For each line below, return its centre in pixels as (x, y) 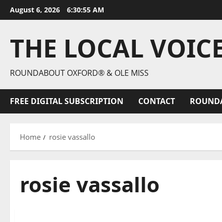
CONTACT (157, 101)
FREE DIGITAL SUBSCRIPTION (67, 101)
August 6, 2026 (36, 10)
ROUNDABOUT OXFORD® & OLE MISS (79, 73)
